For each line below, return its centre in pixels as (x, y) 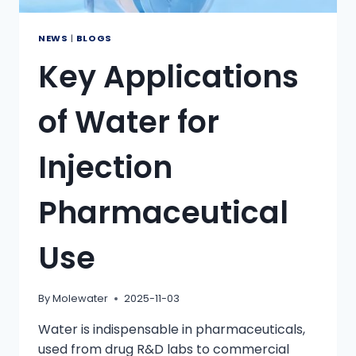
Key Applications (168, 76)
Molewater (81, 298)
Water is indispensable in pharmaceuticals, (172, 329)
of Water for (129, 122)
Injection (105, 167)
